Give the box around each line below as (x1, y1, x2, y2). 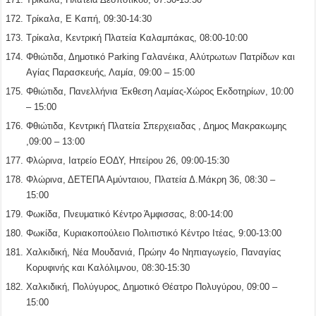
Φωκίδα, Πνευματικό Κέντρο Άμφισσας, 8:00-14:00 (26, 208, 233, 219)
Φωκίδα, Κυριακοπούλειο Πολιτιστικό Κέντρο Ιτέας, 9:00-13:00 (26, 227, 282, 238)
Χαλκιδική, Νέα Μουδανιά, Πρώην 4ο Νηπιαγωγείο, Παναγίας (26, 246, 281, 257)
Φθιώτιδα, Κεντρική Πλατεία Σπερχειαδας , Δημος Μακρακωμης (26, 120, 287, 131)
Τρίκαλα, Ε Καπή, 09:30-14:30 (26, 13, 152, 24)
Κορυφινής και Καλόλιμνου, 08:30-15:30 (26, 262, 190, 273)
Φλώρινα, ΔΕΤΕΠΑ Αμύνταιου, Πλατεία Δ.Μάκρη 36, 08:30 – (26, 174, 276, 185)
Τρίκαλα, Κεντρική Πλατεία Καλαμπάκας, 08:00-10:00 (26, 32, 248, 43)
